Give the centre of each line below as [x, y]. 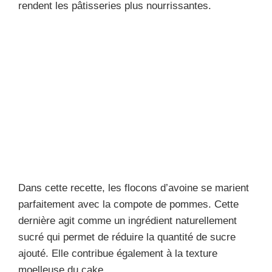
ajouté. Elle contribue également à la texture [118, 253]
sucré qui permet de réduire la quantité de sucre [127, 237]
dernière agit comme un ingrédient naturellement [127, 220]
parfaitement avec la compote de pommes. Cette [128, 204]
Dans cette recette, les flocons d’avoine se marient [134, 188]
